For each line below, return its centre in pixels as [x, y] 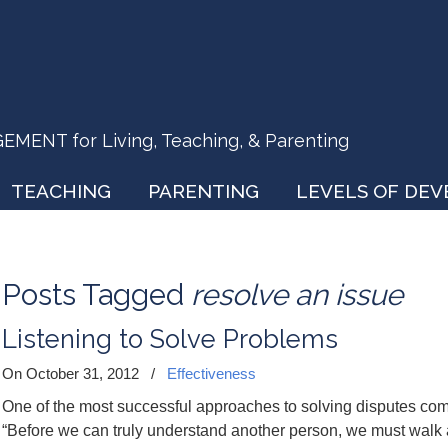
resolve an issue [297, 294]
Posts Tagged [96, 294]
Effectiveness [211, 373]
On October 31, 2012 [72, 373]
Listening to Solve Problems [170, 339]
